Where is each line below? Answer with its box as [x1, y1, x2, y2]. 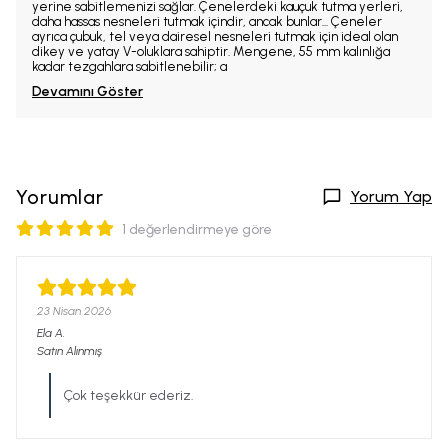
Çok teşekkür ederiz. [63, 387, 194, 404]
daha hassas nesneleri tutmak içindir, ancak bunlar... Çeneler [32, 14, 382, 29]
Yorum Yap [350, 187, 432, 206]
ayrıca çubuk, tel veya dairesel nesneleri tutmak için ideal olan [32, 29, 398, 44]
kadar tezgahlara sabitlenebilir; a [32, 59, 227, 74]
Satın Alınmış [37, 344, 102, 358]
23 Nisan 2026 [37, 304, 111, 318]
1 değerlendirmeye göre [122, 221, 272, 238]
